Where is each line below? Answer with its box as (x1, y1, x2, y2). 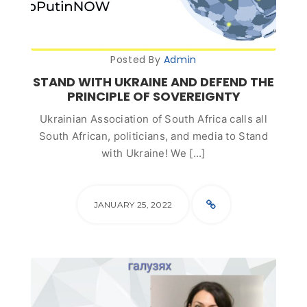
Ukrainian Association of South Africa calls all (39, 112, 268, 125)
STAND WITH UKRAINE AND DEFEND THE (33, 73, 274, 90)
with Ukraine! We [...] (101, 147, 206, 160)
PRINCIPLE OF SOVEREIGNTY (66, 88, 241, 105)
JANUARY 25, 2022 (93, 199, 173, 210)
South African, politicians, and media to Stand (39, 130, 268, 143)
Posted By (110, 53, 164, 66)
